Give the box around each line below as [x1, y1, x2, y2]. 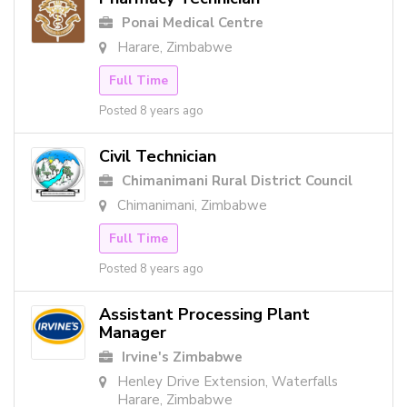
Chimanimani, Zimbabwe [117, 196, 267, 215]
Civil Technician [99, 145, 216, 168]
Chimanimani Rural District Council [122, 172, 352, 191]
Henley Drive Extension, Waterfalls [117, 372, 338, 392]
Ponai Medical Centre [122, 14, 263, 33]
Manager [99, 322, 166, 344]
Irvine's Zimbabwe [122, 348, 243, 367]
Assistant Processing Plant [99, 303, 310, 326]
